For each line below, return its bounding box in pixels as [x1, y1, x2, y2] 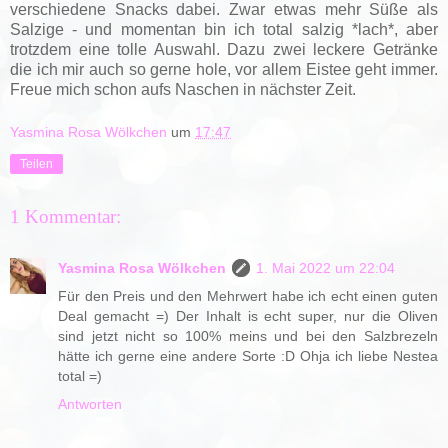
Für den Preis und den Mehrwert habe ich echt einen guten [58, 288, 438, 305]
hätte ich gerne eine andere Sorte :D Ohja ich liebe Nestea [58, 348, 438, 365]
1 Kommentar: [10, 206, 121, 228]
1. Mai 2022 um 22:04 [256, 260, 395, 277]
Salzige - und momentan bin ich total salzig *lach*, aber [10, 20, 438, 38]
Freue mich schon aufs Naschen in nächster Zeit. [10, 80, 356, 98]
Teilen [20, 157, 53, 172]
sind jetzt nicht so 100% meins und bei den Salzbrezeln [58, 328, 438, 345]
